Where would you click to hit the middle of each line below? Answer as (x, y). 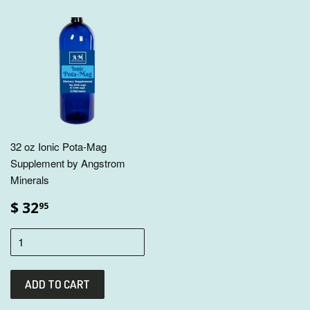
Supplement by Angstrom (68, 163)
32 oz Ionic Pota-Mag (58, 146)
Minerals (30, 179)
